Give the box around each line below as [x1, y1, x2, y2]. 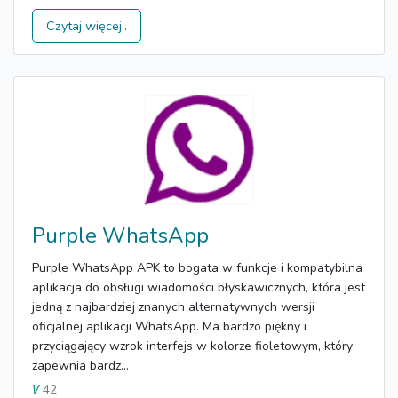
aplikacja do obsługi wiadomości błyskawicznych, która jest [32, 279, 365, 297]
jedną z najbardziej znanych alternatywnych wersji [32, 298, 314, 316]
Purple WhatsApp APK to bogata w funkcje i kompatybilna [32, 259, 362, 277]
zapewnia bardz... [32, 357, 129, 375]
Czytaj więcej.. [46, 16, 127, 35]
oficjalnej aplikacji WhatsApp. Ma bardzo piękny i [32, 318, 306, 336]
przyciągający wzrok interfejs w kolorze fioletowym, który [32, 338, 353, 355]
